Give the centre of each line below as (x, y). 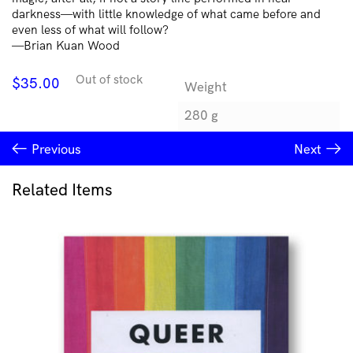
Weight (206, 87)
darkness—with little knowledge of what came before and (166, 14)
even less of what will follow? (90, 30)
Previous (56, 148)
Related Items (62, 190)
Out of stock (109, 80)
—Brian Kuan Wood (66, 46)
